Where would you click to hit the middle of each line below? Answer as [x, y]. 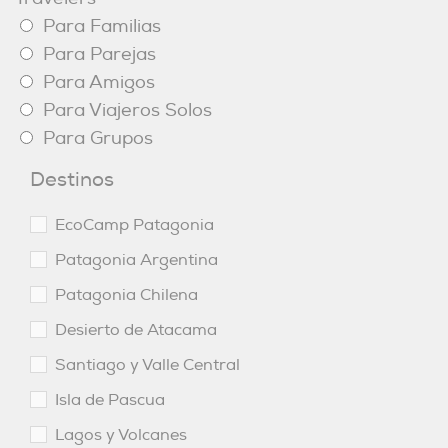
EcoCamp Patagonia [134, 225]
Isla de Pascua [110, 400]
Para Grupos [98, 138]
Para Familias [102, 26]
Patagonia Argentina [136, 260]
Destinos [72, 179]
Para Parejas [99, 54]
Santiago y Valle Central [147, 365]
